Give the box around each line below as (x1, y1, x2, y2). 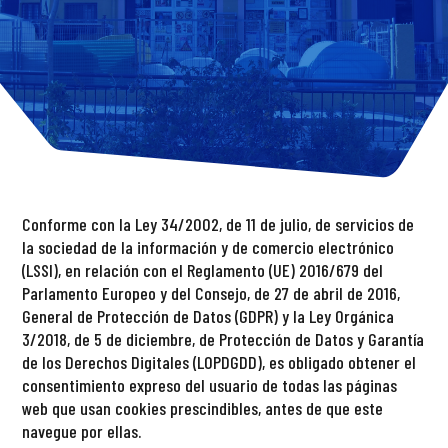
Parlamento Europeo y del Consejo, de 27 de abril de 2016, (22, 282, 401, 305)
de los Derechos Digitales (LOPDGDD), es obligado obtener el (22, 351, 417, 374)
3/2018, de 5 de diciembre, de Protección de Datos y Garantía (22, 328, 425, 351)
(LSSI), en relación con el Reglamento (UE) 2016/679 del (22, 259, 384, 282)
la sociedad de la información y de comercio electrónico (22, 236, 395, 259)
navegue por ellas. (22, 420, 146, 443)
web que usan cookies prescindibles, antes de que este (22, 397, 384, 420)
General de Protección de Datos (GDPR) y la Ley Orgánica (22, 305, 395, 328)
